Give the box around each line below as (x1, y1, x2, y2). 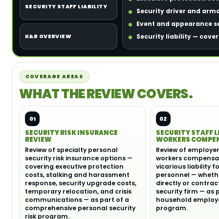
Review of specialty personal (25, 146, 118, 154)
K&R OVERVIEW (25, 32, 72, 40)
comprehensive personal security (25, 204, 135, 212)
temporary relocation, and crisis (25, 187, 131, 196)
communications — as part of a (25, 196, 129, 204)
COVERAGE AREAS (25, 73, 83, 80)
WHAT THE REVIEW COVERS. (19, 85, 193, 103)
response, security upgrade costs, (25, 179, 136, 187)
